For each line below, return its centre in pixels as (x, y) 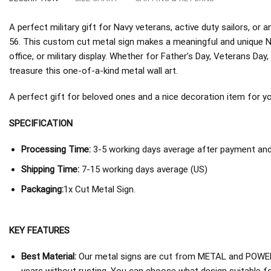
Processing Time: (56, 150)
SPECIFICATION (41, 123)
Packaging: (42, 190)
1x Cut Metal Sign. (99, 190)
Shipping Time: (51, 170)
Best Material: (48, 257)
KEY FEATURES (39, 230)
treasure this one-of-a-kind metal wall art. (93, 70)
